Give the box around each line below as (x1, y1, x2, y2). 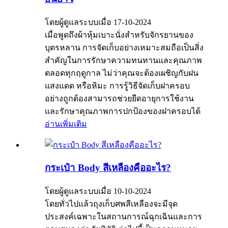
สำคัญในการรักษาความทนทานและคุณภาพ (45, 55, 202, 65)
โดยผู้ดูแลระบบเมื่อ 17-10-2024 (45, 17, 151, 26)
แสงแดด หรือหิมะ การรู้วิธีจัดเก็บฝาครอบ (45, 81, 190, 90)
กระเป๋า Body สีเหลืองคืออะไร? (45, 162, 171, 174)
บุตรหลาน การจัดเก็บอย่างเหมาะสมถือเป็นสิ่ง (45, 43, 204, 52)
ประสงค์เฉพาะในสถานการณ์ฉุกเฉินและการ (45, 212, 202, 221)
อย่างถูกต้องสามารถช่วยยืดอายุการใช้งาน (45, 94, 194, 103)
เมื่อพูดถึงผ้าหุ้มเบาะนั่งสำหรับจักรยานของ (45, 30, 193, 39)
